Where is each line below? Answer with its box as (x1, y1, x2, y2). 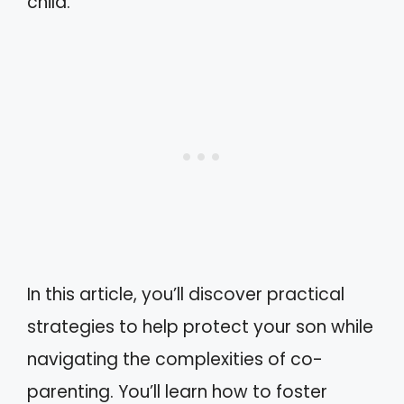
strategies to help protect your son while (27, 315, 373, 339)
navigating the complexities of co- (27, 347, 323, 372)
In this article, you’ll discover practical (27, 282, 344, 307)
